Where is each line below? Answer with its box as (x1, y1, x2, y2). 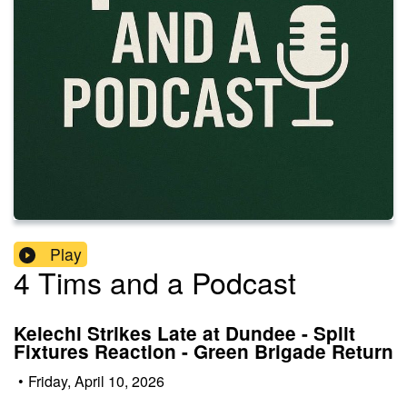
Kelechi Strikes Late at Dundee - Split (14, 320, 355, 347)
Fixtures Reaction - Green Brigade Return (14, 338, 393, 365)
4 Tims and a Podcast (14, 261, 296, 303)
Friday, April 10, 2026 (28, 370, 164, 392)
